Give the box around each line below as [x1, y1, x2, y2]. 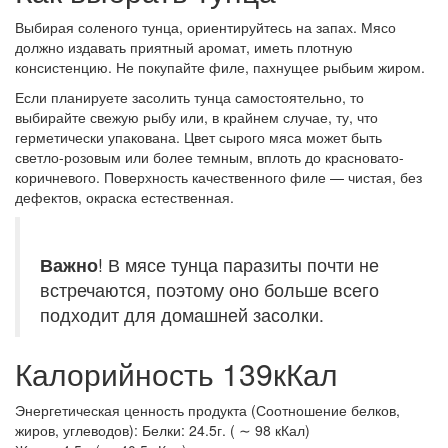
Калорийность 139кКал [15, 352, 338, 396]
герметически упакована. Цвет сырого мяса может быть [15, 127, 382, 148]
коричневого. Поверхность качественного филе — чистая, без [15, 167, 422, 188]
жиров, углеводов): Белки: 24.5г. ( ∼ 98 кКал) [15, 420, 310, 441]
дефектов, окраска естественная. [15, 187, 234, 208]
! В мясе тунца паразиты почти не [98, 252, 379, 278]
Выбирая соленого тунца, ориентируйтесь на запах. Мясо [15, 17, 396, 38]
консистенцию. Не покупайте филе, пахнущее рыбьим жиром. [15, 57, 425, 78]
